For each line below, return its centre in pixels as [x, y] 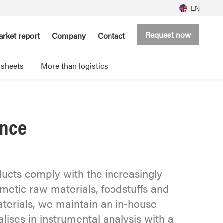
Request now [168, 35]
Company [69, 36]
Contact [111, 36]
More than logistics [74, 65]
